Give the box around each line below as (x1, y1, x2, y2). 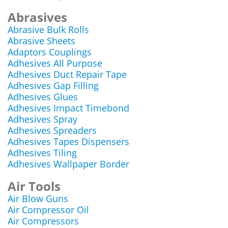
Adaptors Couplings (8, 46, 92, 58)
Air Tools (8, 178, 61, 194)
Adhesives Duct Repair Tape (8, 68, 127, 80)
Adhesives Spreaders (8, 124, 97, 136)
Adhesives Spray (8, 113, 77, 125)
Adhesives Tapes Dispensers (8, 135, 129, 148)
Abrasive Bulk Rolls (8, 23, 89, 36)
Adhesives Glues (8, 91, 78, 103)
